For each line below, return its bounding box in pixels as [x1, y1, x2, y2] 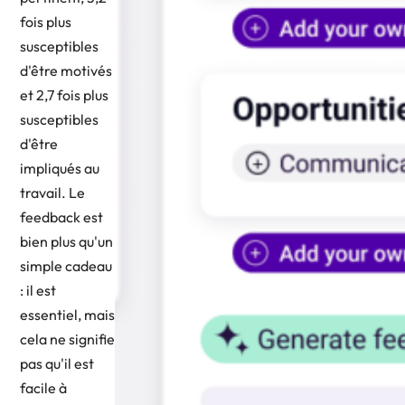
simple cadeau [20, 256, 112, 275]
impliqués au [20, 158, 99, 177]
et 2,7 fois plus [20, 85, 108, 104]
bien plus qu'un [20, 231, 113, 250]
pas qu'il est [20, 353, 94, 372]
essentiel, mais [20, 305, 115, 324]
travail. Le [20, 183, 85, 202]
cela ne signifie [20, 329, 115, 348]
